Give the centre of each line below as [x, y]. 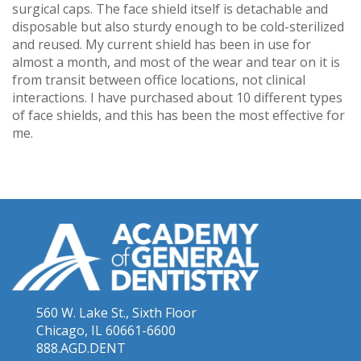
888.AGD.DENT [81, 348]
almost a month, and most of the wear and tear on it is [176, 62]
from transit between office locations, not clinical [159, 80]
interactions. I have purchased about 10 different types [177, 98]
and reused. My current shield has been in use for [162, 44]
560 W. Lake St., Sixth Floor [116, 312]
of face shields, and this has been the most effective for [178, 115]
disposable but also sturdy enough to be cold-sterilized [178, 27]
